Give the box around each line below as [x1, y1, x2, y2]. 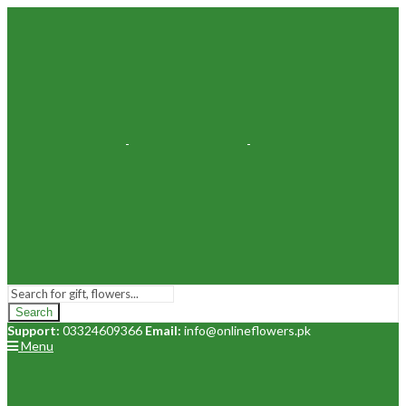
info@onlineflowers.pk [184, 323, 311, 338]
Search [15, 305, 53, 319]
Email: [145, 323, 184, 338]
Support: [7, 323, 63, 338]
